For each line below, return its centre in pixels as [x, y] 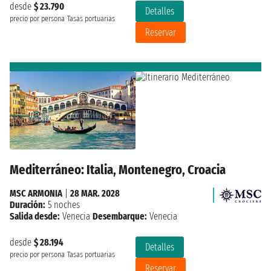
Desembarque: [120, 217]
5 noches [63, 205]
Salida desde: [35, 217]
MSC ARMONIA [36, 194]
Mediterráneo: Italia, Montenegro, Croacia [118, 170]
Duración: [28, 205]
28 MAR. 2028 [95, 194]
